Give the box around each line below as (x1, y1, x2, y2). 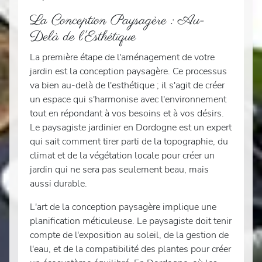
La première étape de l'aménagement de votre (30, 51, 215, 64)
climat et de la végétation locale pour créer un (30, 149, 215, 163)
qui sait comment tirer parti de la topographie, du (30, 135, 228, 149)
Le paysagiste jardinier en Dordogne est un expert (30, 121, 232, 135)
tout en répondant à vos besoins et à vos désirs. (30, 107, 224, 120)
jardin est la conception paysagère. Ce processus (30, 65, 227, 78)
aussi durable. (30, 177, 87, 191)
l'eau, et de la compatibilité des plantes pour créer (30, 243, 231, 256)
